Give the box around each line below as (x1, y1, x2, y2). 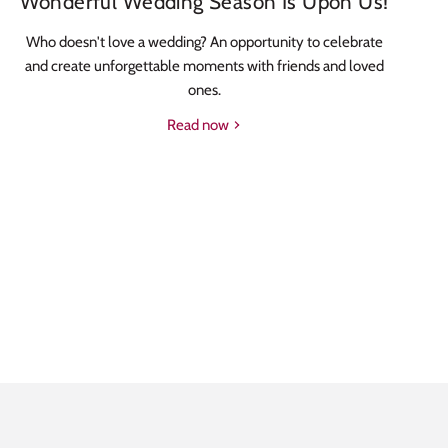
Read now (167, 115, 232, 134)
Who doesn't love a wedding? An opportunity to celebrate (25, 32, 383, 51)
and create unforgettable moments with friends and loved (24, 56, 384, 75)
